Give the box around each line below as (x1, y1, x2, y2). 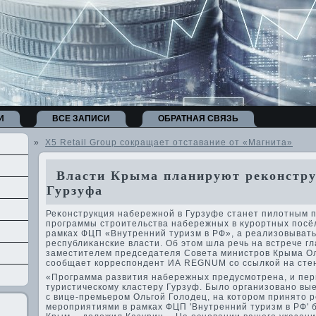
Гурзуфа (47, 183, 103, 197)
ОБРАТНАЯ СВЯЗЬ (158, 114, 238, 123)
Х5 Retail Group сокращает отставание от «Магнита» (45, 138, 293, 147)
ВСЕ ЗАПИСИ (52, 114, 110, 123)
